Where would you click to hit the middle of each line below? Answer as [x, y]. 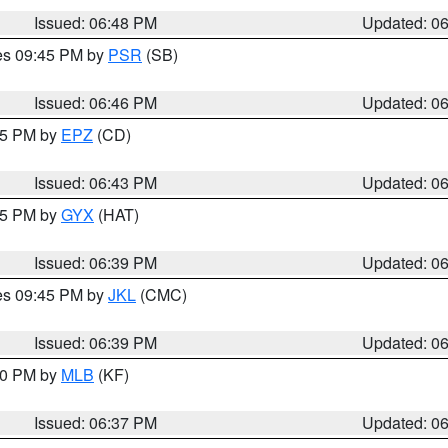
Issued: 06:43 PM [96, 182]
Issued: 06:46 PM [96, 102]
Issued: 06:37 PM [96, 422]
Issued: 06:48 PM [96, 22]
